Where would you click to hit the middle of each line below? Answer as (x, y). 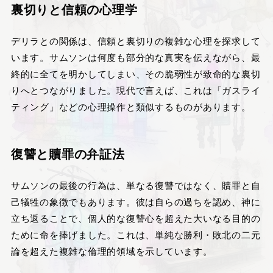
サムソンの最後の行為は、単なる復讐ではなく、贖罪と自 (136, 185)
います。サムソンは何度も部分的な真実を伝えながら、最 (136, 57)
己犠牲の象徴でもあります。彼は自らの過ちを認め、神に (136, 202)
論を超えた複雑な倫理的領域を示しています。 (112, 251)
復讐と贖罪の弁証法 (68, 154)
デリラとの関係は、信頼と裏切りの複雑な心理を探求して (136, 41)
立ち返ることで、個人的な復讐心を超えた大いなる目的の (136, 218)
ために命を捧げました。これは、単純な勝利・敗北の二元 (136, 235)
